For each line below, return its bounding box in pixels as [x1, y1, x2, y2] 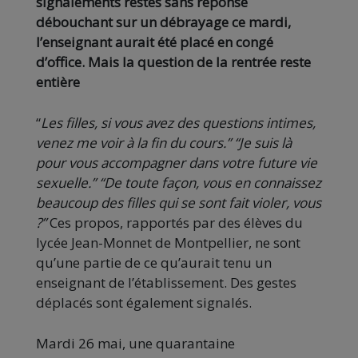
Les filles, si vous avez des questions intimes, [41, 113, 316, 133]
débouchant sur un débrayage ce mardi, [36, 13, 291, 32]
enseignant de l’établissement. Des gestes [36, 273, 296, 292]
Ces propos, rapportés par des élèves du [46, 213, 303, 233]
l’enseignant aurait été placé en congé [36, 33, 273, 52]
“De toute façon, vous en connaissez [99, 173, 321, 193]
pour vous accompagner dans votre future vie [36, 153, 317, 173]
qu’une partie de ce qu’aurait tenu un [36, 253, 272, 272]
